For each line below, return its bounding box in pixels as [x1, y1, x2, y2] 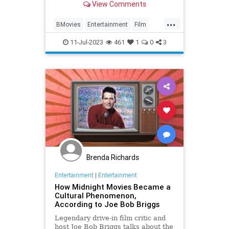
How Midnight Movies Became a [54, 181, 171, 192]
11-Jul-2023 [68, 38, 103, 47]
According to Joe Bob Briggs [54, 199, 159, 209]
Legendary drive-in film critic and [54, 214, 166, 222]
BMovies [56, 20, 81, 29]
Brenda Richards [86, 153, 139, 163]
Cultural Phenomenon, [54, 190, 136, 200]
